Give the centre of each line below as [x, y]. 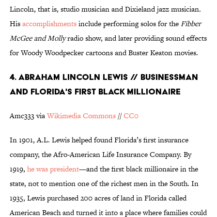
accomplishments [49, 24]
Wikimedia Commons [81, 116]
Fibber [191, 24]
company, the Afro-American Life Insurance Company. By [101, 155]
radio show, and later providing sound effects [136, 38]
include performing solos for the [129, 24]
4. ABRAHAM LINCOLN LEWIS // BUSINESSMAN [104, 77]
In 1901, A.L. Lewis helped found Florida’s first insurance [99, 140]
